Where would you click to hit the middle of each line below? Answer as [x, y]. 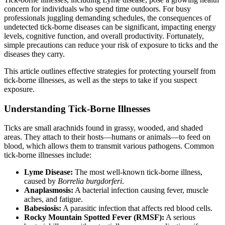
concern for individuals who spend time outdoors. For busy [97, 9]
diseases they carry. [34, 54]
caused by [41, 181]
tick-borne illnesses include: [48, 155]
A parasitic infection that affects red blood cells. [137, 208]
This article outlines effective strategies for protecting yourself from [110, 71]
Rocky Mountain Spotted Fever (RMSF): [94, 217]
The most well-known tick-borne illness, [138, 172]
